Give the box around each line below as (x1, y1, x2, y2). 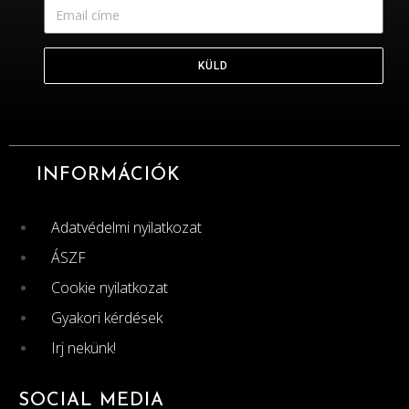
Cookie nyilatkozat (51, 278, 168, 299)
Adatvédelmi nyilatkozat (51, 217, 202, 238)
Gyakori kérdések (51, 308, 163, 329)
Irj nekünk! (51, 338, 116, 359)
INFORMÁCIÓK (37, 166, 181, 185)
